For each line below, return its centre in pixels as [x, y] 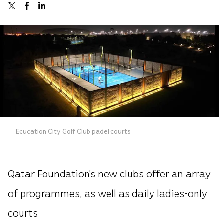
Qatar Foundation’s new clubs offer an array [109, 173]
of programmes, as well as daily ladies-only [108, 192]
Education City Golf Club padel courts [73, 131]
